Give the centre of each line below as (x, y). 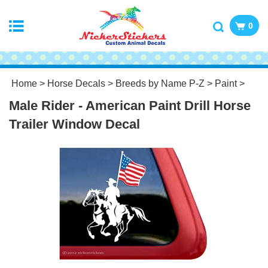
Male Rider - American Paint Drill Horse (130, 106)
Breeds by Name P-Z (160, 83)
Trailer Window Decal (74, 124)
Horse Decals (76, 83)
